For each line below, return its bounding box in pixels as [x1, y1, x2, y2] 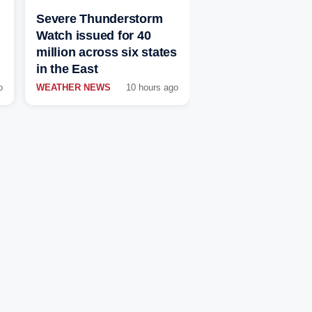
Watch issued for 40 [36, 29, 151, 43]
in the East [36, 62, 98, 77]
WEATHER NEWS [36, 82, 111, 93]
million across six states [36, 45, 177, 60]
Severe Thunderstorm [36, 12, 163, 26]
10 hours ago [126, 82, 178, 93]
